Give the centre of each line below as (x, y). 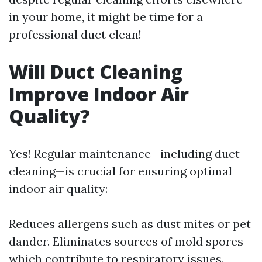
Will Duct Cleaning (96, 72)
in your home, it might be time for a (106, 17)
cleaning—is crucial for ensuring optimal (120, 171)
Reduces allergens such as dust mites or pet (130, 224)
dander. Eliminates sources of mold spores (126, 241)
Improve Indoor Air (99, 94)
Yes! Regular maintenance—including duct (124, 154)
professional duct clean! (75, 34)
